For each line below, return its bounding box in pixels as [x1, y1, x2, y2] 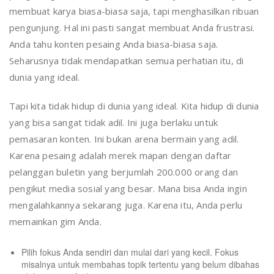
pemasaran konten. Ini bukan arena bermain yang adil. [9, 133, 239, 146]
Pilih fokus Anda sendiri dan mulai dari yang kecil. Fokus [21, 246, 239, 259]
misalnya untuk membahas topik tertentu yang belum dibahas [21, 258, 259, 271]
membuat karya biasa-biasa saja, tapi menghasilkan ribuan [9, 5, 259, 18]
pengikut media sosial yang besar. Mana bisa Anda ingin [9, 182, 247, 195]
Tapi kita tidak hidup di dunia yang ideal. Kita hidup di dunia [9, 100, 259, 113]
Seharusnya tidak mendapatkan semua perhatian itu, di [9, 54, 244, 67]
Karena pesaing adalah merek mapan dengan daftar [9, 149, 232, 162]
